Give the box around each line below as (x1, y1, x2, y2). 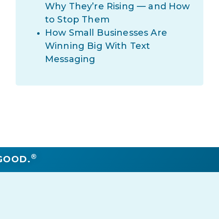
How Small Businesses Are (45, 27, 167, 39)
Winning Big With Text (45, 41, 151, 52)
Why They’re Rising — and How (45, 1, 190, 12)
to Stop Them (45, 14, 109, 25)
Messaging (45, 54, 96, 65)
